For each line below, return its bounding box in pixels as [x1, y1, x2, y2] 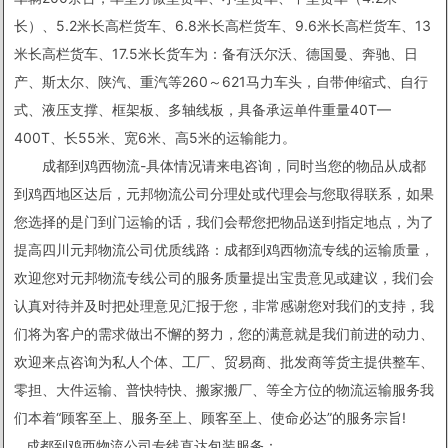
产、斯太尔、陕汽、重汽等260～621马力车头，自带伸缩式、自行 [14, 73, 428, 91]
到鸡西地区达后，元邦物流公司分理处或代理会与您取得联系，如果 [14, 185, 434, 203]
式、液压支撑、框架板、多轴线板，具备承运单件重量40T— [14, 101, 391, 119]
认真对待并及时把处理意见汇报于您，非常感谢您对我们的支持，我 [14, 297, 434, 315]
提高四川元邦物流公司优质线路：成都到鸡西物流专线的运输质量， [14, 241, 434, 259]
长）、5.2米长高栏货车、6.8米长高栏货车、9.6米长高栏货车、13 [14, 17, 431, 35]
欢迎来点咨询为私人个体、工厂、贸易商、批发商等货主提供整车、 [14, 353, 434, 371]
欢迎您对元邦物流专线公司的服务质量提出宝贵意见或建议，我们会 [14, 269, 434, 287]
